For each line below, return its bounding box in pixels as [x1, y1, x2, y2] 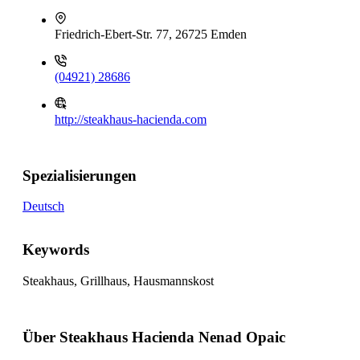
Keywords [22, 241, 89, 259]
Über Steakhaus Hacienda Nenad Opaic [22, 328, 285, 346]
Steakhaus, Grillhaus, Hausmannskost [22, 273, 214, 288]
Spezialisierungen [22, 166, 137, 184]
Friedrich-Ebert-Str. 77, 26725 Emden [55, 27, 247, 41]
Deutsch [22, 199, 64, 214]
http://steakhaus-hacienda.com [55, 112, 207, 126]
